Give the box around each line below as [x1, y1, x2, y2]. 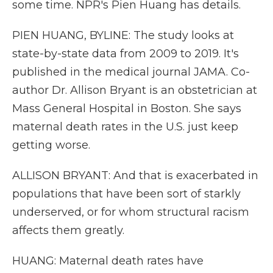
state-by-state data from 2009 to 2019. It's [12, 47, 239, 60]
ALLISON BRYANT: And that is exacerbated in [12, 169, 258, 182]
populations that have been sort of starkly [12, 187, 241, 200]
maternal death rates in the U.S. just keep [12, 120, 238, 133]
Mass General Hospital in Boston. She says [12, 102, 241, 115]
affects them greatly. [12, 224, 124, 237]
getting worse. [12, 138, 90, 152]
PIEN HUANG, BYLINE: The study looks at [12, 29, 234, 42]
